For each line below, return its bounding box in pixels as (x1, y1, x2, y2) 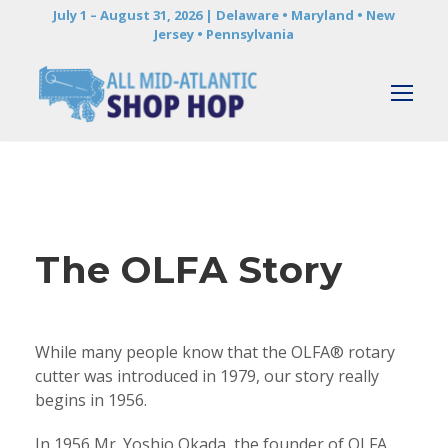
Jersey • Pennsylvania (154, 25, 294, 43)
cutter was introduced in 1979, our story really (35, 365, 379, 388)
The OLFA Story (35, 247, 342, 293)
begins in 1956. (35, 389, 147, 412)
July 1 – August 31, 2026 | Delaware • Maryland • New (53, 6, 395, 24)
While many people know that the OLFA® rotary (35, 341, 395, 364)
